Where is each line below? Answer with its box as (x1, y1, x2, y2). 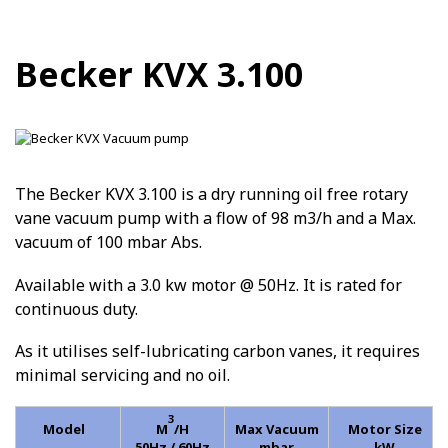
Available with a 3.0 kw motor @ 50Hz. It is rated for (15, 273, 402, 296)
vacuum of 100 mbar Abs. (15, 231, 202, 253)
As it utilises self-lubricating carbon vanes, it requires (15, 340, 420, 363)
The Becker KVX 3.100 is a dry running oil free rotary (15, 183, 408, 205)
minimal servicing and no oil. (15, 364, 230, 387)
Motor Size (347, 419, 422, 438)
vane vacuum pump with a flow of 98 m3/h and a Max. (15, 207, 416, 229)
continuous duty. (15, 297, 138, 320)
